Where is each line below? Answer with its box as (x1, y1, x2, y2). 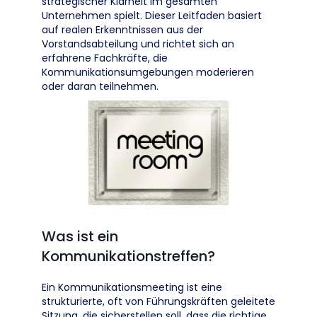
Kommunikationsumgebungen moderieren (42, 65, 254, 79)
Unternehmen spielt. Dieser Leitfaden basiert (42, 8, 262, 23)
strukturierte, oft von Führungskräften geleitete (42, 294, 275, 309)
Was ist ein (42, 226, 118, 246)
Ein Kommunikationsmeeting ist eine (42, 280, 222, 294)
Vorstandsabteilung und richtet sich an (42, 37, 234, 51)
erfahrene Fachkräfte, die (42, 51, 168, 65)
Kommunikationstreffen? (42, 246, 215, 266)
